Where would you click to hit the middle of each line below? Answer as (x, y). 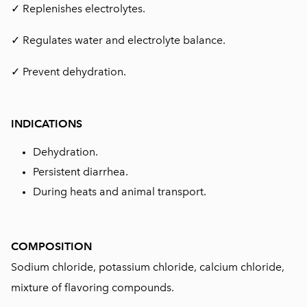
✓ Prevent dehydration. (69, 72)
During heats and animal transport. (120, 192)
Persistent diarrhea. (81, 172)
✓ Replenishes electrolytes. (78, 9)
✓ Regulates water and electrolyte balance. (118, 40)
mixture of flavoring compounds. (93, 287)
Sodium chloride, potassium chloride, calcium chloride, (148, 267)
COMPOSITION (51, 246)
